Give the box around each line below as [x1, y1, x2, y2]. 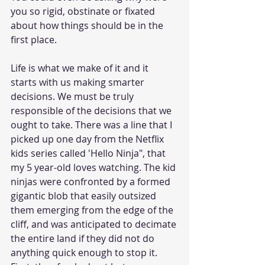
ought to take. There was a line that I [11, 118, 174, 131]
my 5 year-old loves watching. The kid [11, 160, 178, 174]
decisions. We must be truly [11, 89, 136, 103]
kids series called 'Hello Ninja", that [11, 146, 168, 160]
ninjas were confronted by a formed [11, 174, 173, 188]
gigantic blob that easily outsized [11, 189, 159, 202]
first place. [11, 33, 59, 46]
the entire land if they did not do [11, 231, 157, 245]
